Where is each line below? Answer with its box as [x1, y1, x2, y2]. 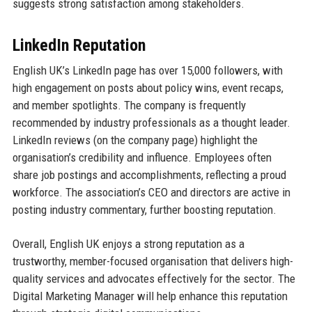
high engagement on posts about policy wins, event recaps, [12, 81, 283, 95]
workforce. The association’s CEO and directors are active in [12, 185, 290, 200]
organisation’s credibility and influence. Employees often [12, 150, 272, 165]
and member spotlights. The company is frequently [12, 98, 246, 113]
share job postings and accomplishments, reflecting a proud [12, 168, 286, 182]
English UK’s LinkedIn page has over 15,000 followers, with [12, 63, 283, 78]
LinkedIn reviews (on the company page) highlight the [12, 133, 258, 148]
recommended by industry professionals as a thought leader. [12, 116, 290, 130]
